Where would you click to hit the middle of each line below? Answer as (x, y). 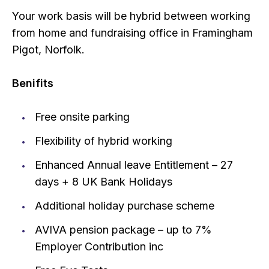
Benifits (33, 83)
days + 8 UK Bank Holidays (103, 181)
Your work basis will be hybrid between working (131, 16)
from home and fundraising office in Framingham (132, 32)
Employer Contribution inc (99, 246)
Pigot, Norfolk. (48, 49)
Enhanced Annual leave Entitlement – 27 (134, 165)
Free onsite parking (82, 116)
